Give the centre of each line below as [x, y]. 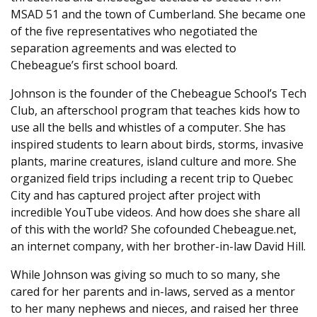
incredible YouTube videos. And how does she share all [155, 213]
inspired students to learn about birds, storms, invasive [157, 145]
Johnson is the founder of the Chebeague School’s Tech [158, 94]
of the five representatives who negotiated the [134, 31]
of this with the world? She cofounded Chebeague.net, [154, 230]
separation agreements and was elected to [123, 48]
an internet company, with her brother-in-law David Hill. [158, 247]
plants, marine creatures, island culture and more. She [154, 162]
